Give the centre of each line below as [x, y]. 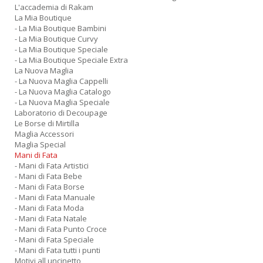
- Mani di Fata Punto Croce [61, 229]
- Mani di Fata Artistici [52, 166]
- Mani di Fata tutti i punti [58, 250]
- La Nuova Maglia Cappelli [61, 81]
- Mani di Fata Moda [49, 208]
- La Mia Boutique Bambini [60, 28]
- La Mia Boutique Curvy [56, 39]
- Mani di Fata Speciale [54, 240]
